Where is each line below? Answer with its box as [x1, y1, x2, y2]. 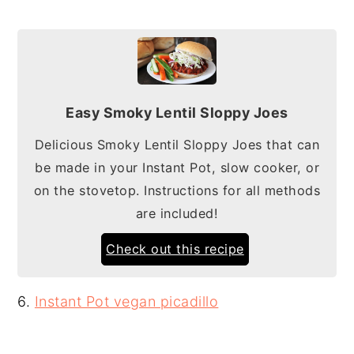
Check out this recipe [106, 240, 244, 257]
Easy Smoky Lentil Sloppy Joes [66, 104, 288, 121]
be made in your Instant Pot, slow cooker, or [35, 159, 319, 175]
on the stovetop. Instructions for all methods [33, 182, 321, 198]
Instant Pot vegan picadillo [34, 292, 219, 310]
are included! [135, 205, 219, 221]
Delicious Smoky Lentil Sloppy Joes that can [34, 136, 320, 153]
